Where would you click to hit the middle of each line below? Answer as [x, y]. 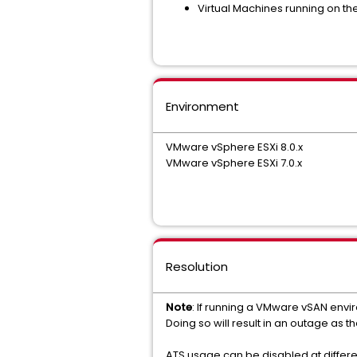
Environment [202, 106]
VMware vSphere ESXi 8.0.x [234, 147]
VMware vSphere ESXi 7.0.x [234, 163]
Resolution [197, 267]
